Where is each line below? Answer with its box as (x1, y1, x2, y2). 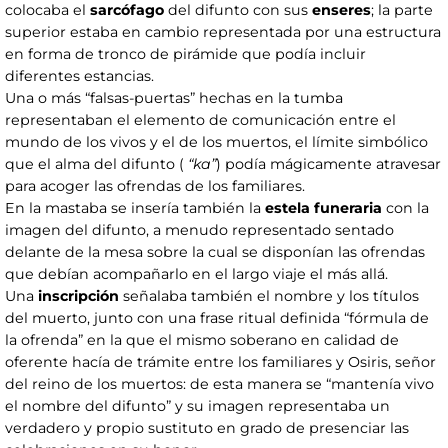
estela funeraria (265, 199, 382, 218)
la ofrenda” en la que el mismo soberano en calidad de (5, 331, 399, 350)
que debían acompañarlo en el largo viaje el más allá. (5, 265, 388, 284)
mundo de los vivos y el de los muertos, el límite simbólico (5, 133, 428, 152)
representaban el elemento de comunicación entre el (5, 111, 396, 130)
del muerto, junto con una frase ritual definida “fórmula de (5, 309, 429, 328)
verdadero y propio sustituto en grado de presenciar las (5, 419, 409, 438)
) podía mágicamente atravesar (216, 155, 441, 174)
